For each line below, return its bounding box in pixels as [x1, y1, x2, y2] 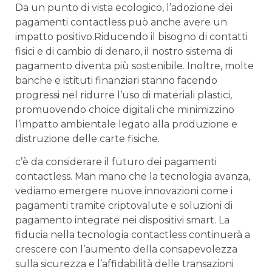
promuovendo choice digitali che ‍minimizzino [15, 103, 234, 115]
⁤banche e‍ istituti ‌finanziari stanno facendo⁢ [15, 74, 217, 86]
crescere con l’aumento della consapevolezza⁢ [15, 243, 237, 256]
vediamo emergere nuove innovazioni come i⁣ [15, 185, 233, 197]
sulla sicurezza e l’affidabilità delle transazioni [15, 258, 234, 270]
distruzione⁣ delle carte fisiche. [15, 132, 160, 144]
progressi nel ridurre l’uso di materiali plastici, [15, 89, 232, 101]
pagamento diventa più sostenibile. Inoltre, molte [15, 59, 254, 72]
